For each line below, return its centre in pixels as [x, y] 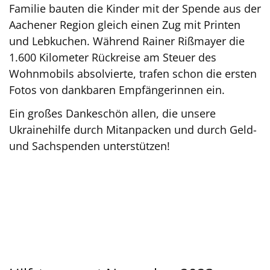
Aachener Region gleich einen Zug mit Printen [125, 24]
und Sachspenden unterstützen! [89, 146]
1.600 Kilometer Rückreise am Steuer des [113, 57]
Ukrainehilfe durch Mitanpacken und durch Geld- [133, 129]
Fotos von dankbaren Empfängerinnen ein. [117, 89]
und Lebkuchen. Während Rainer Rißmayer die [127, 41]
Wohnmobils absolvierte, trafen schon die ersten [133, 73]
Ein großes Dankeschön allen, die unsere [112, 113]
